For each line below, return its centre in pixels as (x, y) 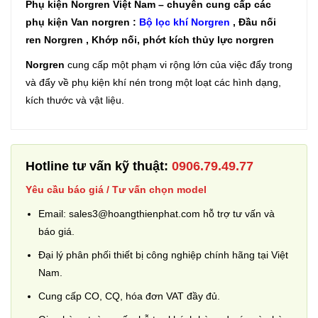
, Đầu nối (254, 22)
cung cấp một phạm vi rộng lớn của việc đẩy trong (179, 65)
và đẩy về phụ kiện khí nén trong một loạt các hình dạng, (153, 82)
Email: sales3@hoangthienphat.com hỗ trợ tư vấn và (157, 214)
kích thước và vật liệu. (75, 100)
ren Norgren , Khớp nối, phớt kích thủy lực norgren (150, 40)
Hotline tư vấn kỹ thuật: (97, 166)
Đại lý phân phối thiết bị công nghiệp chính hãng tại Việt (163, 255)
